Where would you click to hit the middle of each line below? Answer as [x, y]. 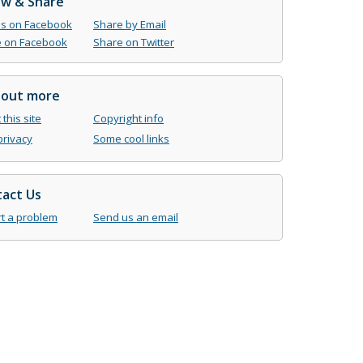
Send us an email [136, 217]
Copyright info [128, 118]
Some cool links [131, 139]
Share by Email [130, 24]
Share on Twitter [134, 42]
